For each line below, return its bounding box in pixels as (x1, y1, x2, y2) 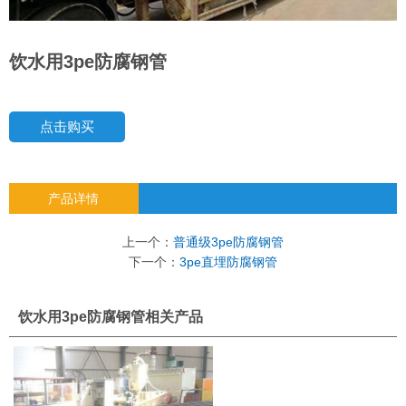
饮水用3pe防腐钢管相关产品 (18, 308, 203, 324)
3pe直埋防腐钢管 (179, 254, 277, 269)
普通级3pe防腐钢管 (173, 234, 284, 249)
